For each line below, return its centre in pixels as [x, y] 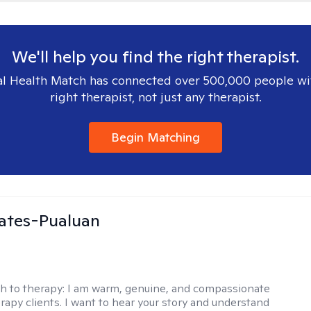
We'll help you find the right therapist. [155, 57]
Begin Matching [155, 137]
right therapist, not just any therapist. [155, 97]
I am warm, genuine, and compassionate [169, 288]
